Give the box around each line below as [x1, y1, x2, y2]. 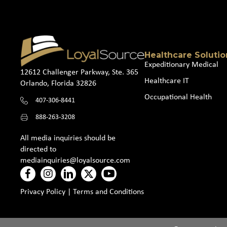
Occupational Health [144, 93, 212, 101]
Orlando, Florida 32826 [20, 79, 96, 88]
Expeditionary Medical [144, 60, 218, 69]
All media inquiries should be [20, 134, 116, 142]
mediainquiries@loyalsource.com [20, 156, 130, 165]
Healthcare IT [144, 77, 194, 85]
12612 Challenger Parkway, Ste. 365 [20, 68, 138, 77]
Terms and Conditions [73, 187, 144, 196]
